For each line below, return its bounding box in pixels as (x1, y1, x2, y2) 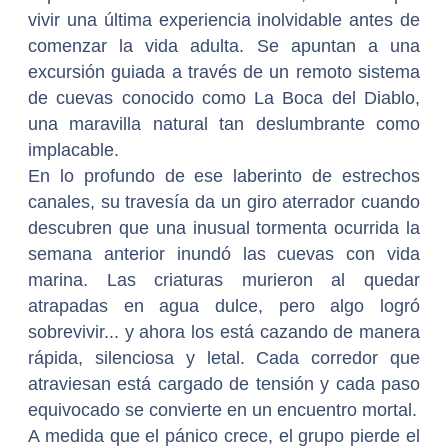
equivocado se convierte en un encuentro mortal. (28, 400, 417, 421)
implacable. (28, 140, 119, 161)
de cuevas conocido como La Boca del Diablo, (28, 88, 420, 109)
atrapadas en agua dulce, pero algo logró (28, 296, 420, 317)
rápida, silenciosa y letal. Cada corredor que (28, 348, 420, 369)
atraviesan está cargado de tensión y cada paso (28, 374, 420, 395)
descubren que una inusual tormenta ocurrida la (28, 218, 420, 239)
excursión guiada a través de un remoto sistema (28, 62, 420, 83)
